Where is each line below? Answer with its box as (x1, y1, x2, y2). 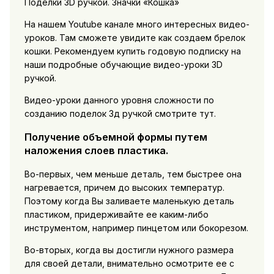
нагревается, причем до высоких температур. (24, 182, 224, 193)
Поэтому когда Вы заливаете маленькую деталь (24, 195, 234, 206)
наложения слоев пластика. (24, 144, 168, 157)
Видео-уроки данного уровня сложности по (24, 95, 214, 106)
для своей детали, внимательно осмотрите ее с (24, 257, 234, 268)
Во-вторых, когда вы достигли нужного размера (24, 244, 234, 255)
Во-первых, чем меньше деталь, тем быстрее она (24, 168, 242, 179)
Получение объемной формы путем (24, 131, 207, 144)
